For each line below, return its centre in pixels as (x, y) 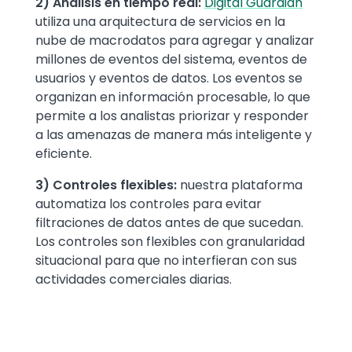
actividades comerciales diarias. (134, 280)
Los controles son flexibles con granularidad (170, 242)
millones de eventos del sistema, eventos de (171, 60)
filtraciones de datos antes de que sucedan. (169, 223)
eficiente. (64, 154)
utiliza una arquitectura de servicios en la (160, 22)
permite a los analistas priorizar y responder (172, 116)
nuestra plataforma (241, 185)
